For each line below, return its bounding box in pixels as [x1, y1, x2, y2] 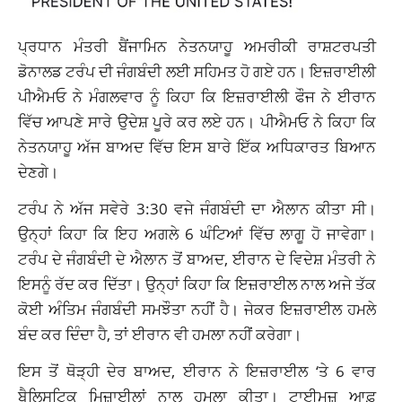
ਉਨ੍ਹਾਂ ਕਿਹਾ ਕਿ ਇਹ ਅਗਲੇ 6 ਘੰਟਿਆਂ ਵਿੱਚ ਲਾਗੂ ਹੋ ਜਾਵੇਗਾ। [18, 223, 377, 245]
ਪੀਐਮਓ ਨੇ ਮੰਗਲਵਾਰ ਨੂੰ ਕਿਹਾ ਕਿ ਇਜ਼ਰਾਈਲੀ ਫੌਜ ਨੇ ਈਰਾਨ [18, 85, 377, 108]
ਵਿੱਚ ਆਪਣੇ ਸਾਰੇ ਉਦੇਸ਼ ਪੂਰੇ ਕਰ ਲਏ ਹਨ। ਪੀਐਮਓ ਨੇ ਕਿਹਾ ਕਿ [18, 110, 377, 133]
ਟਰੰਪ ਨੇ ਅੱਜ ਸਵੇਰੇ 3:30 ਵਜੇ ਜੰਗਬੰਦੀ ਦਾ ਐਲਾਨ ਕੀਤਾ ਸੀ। [18, 197, 377, 220]
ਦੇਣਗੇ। [18, 161, 58, 183]
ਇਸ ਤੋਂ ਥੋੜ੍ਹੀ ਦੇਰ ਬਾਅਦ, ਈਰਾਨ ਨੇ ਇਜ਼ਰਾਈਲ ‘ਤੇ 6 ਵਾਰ [18, 360, 377, 382]
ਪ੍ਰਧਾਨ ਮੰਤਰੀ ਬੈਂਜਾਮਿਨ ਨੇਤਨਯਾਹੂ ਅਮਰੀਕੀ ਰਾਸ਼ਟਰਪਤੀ [18, 35, 377, 57]
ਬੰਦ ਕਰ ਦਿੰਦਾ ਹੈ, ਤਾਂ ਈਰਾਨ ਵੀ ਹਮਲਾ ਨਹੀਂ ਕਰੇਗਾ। [18, 323, 301, 345]
